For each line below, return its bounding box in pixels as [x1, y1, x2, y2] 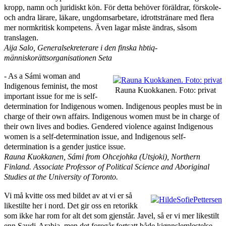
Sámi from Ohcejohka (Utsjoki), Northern [68, 152, 200, 162]
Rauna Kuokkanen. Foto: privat [115, 86, 216, 95]
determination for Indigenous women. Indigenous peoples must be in [4, 101, 222, 111]
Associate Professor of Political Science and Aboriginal [33, 162, 209, 172]
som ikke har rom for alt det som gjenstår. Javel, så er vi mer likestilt [4, 210, 219, 220]
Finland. [4, 162, 33, 172]
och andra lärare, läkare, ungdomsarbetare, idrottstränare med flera [4, 13, 214, 23]
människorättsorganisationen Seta [4, 53, 112, 63]
